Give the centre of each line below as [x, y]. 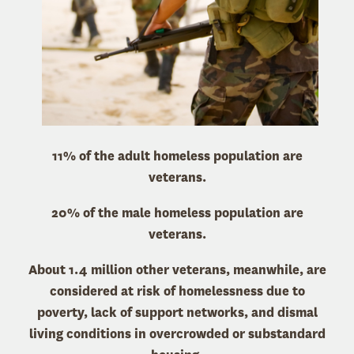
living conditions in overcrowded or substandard [177, 334]
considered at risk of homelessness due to [177, 291]
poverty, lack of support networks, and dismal [177, 313]
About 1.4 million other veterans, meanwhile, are [177, 270]
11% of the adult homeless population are [177, 156]
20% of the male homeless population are [177, 213]
